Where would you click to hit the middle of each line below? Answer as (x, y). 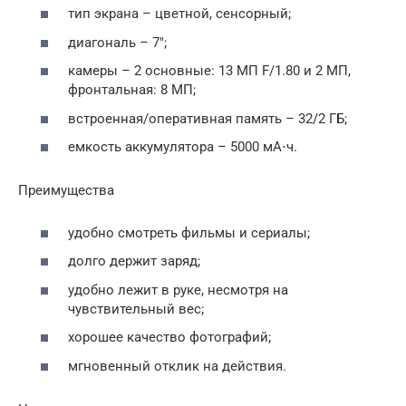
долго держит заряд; (134, 261)
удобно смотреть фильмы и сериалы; (189, 232)
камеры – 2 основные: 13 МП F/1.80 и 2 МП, (209, 71)
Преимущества (66, 191)
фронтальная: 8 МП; (132, 90)
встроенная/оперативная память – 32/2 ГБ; (208, 118)
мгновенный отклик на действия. (177, 366)
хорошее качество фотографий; (169, 338)
